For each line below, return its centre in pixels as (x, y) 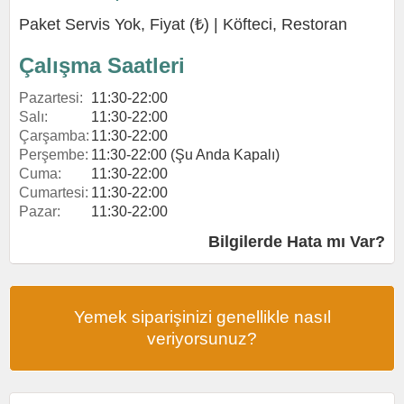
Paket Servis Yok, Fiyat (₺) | (121, 24)
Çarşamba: (54, 136)
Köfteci (248, 24)
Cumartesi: (54, 193)
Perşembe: (54, 155)
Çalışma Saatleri (102, 65)
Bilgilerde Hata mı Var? (297, 242)
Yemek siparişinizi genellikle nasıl (202, 317)
